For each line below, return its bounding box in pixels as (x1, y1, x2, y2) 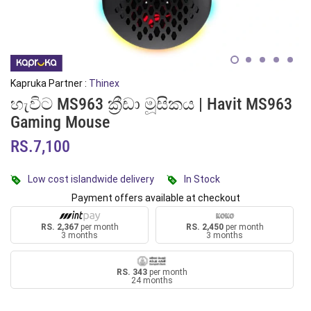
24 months (131, 275, 173, 285)
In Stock (184, 174, 220, 185)
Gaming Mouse (10, 112, 110, 132)
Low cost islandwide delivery (28, 174, 154, 185)
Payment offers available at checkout (71, 192, 240, 203)
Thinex (89, 78, 119, 89)
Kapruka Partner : (10, 78, 89, 89)
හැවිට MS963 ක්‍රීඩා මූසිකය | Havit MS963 (10, 94, 292, 114)
